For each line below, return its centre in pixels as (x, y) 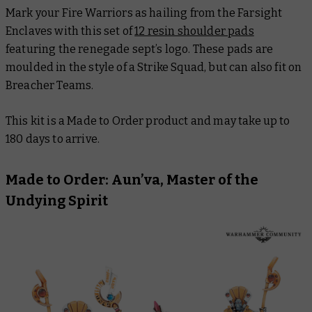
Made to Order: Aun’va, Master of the (132, 179)
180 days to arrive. (53, 139)
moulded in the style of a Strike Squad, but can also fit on (154, 67)
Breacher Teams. (50, 85)
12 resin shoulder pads (194, 31)
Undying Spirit (57, 200)
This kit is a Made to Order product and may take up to (148, 120)
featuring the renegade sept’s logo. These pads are (140, 49)
